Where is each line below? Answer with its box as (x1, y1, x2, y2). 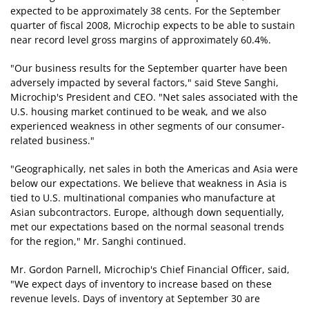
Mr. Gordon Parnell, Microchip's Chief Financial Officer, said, (10, 263, 290, 277)
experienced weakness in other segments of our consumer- (10, 119, 285, 133)
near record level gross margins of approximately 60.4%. (10, 33, 271, 47)
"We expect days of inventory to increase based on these (10, 277, 272, 291)
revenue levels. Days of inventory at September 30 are (10, 292, 260, 306)
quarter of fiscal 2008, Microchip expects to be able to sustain (10, 19, 295, 32)
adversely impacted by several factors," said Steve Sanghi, (10, 76, 279, 90)
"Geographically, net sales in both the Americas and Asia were (10, 162, 298, 176)
